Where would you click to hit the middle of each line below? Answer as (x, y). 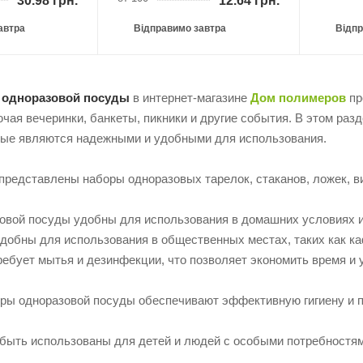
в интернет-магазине (190, 97)
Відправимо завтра (180, 28)
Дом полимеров (298, 97)
